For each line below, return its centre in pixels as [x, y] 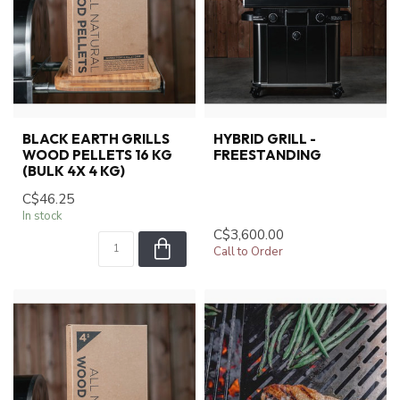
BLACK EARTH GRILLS [96, 138]
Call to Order [248, 251]
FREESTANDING [267, 154]
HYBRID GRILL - [265, 138]
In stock [42, 216]
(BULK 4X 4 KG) [74, 171]
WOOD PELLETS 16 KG [97, 154]
